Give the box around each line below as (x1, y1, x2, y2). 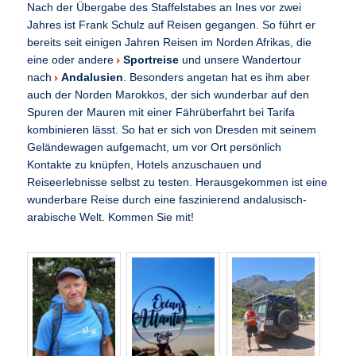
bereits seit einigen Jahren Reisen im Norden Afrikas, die (27, 36, 312, 48)
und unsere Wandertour (179, 53, 302, 66)
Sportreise (123, 53, 180, 66)
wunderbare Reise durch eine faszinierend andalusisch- (27, 193, 308, 206)
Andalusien (61, 71, 124, 83)
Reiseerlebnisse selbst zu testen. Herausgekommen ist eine (27, 176, 328, 188)
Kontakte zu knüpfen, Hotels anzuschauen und (27, 158, 262, 171)
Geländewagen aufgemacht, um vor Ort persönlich (27, 141, 282, 153)
